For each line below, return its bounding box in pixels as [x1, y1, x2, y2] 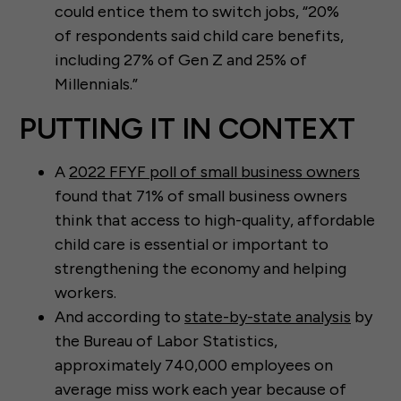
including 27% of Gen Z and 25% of [55, 50, 307, 71]
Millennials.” [55, 74, 138, 95]
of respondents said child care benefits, [55, 26, 344, 47]
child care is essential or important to [55, 235, 328, 255]
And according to [55, 307, 184, 328]
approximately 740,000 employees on [55, 355, 333, 376]
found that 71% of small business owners [55, 186, 347, 207]
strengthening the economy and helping [55, 259, 346, 279]
